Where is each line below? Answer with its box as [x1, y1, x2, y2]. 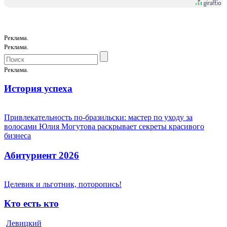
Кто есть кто [4, 198, 59, 209]
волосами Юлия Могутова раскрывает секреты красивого [4, 122, 204, 131]
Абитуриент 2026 [4, 149, 79, 161]
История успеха [4, 83, 72, 94]
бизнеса [4, 131, 31, 140]
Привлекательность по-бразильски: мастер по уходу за [4, 113, 193, 122]
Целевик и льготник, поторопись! [4, 179, 122, 188]
